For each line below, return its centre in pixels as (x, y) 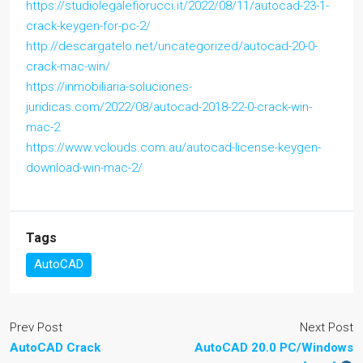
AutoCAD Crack (55, 347)
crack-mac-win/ (68, 66)
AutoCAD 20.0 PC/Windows (274, 347)
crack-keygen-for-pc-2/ (88, 26)
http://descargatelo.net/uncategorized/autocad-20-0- (172, 46)
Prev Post (36, 327)
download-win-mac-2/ (84, 167)
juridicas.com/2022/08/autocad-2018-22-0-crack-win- (169, 107)
